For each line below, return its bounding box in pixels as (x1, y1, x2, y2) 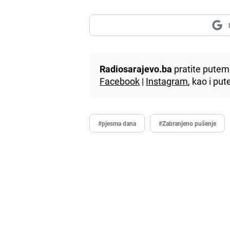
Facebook (100, 74, 140, 87)
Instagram (146, 74, 188, 87)
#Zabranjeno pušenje (159, 119, 217, 127)
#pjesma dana (98, 119, 137, 127)
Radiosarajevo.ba (100, 62, 172, 75)
